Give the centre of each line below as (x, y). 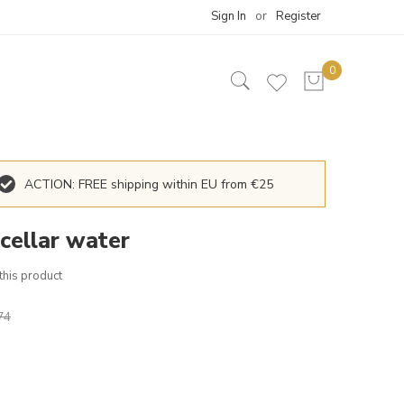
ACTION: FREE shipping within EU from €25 (149, 184)
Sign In (229, 16)
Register (298, 16)
